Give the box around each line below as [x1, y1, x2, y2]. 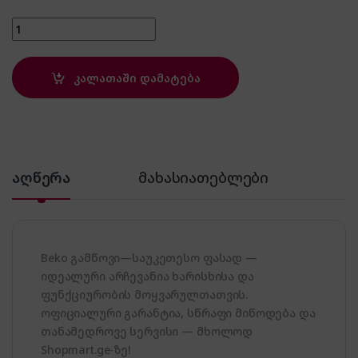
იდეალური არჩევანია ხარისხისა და [41, 268, 254, 284]
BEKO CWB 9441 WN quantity [11, 16, 171, 32]
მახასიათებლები [138, 168, 269, 188]
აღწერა [12, 168, 71, 188]
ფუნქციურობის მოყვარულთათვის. [41, 287, 249, 303]
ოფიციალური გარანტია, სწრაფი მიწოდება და [41, 305, 316, 321]
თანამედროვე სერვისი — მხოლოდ [41, 324, 253, 340]
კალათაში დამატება [73, 70, 201, 86]
